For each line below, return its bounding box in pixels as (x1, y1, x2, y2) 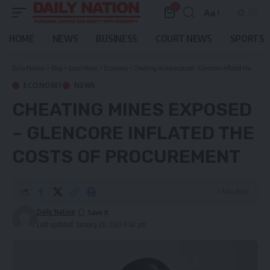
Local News (69, 64, 98, 72)
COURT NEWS (155, 33, 212, 45)
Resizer (203, 29, 234, 40)
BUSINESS (96, 33, 137, 45)
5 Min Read (217, 187, 249, 196)
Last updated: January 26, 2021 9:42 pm (36, 220, 146, 229)
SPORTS (230, 33, 265, 45)
